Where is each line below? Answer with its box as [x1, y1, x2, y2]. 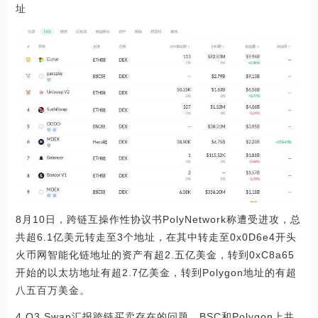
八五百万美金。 [15, 285, 90, 297]
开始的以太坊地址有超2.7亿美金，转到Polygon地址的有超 [15, 267, 297, 279]
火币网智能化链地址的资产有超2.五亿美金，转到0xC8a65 [15, 249, 295, 261]
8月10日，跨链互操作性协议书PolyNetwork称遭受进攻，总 [15, 214, 301, 226]
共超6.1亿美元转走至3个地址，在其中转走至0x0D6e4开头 [15, 231, 297, 243]
